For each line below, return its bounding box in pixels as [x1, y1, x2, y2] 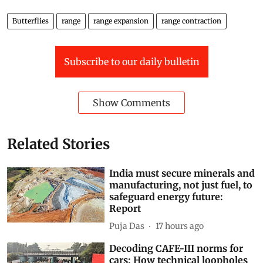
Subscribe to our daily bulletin [63, 56, 200, 68]
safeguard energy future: [109, 191, 224, 203]
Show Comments [93, 97, 170, 109]
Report [109, 203, 141, 215]
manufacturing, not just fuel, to [109, 179, 253, 191]
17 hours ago [156, 220, 204, 231]
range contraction [161, 16, 221, 26]
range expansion [93, 16, 149, 26]
